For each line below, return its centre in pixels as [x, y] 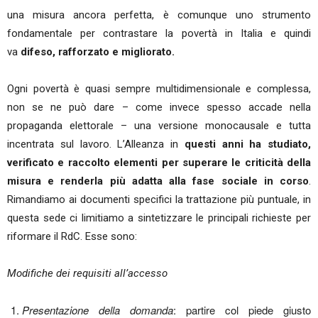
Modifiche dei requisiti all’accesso [87, 273]
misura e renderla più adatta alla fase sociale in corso [158, 181]
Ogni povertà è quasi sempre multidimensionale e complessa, [159, 89]
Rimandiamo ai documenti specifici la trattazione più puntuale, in [159, 199]
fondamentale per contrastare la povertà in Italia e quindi [159, 33]
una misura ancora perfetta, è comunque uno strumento [159, 15]
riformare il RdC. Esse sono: [72, 236]
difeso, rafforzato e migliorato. [98, 52]
